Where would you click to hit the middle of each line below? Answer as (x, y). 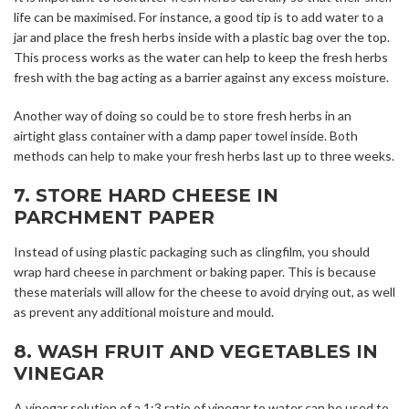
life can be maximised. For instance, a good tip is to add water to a (199, 17)
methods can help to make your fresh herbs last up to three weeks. (204, 156)
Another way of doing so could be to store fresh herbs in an (183, 116)
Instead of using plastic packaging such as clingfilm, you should (192, 252)
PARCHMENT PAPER (114, 218)
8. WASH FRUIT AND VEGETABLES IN (196, 352)
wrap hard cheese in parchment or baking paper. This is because (195, 272)
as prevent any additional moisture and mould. (144, 312)
